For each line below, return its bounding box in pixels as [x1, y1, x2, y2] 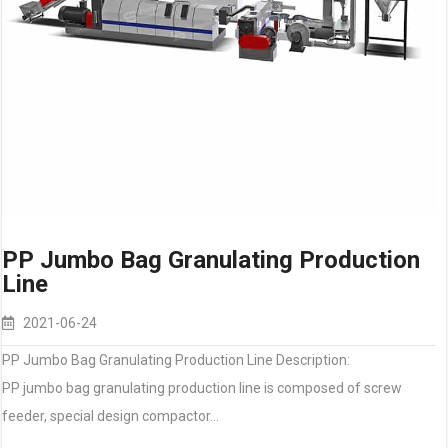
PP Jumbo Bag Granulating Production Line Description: [2, 352, 350, 368]
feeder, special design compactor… [2, 408, 219, 424]
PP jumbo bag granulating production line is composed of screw [2, 380, 402, 396]
